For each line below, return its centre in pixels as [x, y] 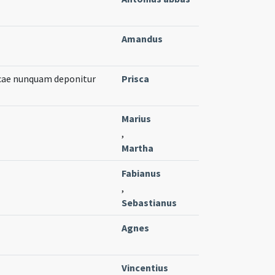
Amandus [142, 38]
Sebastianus [149, 202]
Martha [137, 148]
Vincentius [145, 267]
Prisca [135, 78]
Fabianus [141, 173]
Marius [136, 118]
